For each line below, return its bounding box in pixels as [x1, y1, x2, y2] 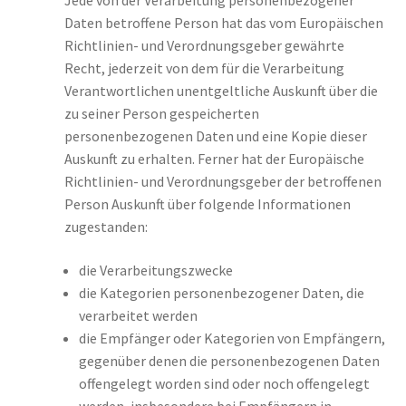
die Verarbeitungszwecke [78, 261, 233, 280]
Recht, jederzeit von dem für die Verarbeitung [63, 59, 344, 78]
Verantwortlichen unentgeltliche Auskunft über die [63, 82, 378, 101]
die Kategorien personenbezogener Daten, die [78, 284, 364, 303]
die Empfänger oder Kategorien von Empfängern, [78, 329, 385, 348]
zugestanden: [63, 217, 148, 237]
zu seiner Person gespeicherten [63, 104, 259, 123]
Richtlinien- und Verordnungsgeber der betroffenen [63, 172, 382, 191]
